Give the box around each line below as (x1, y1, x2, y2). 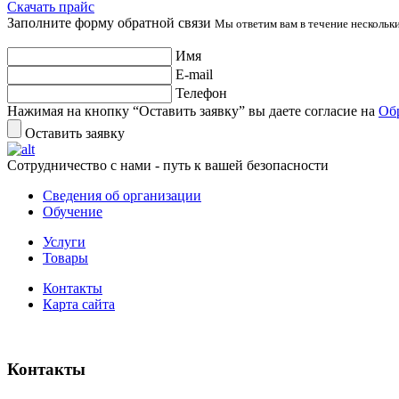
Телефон (175, 85, 227, 101)
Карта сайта (43, 296, 115, 312)
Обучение (43, 203, 102, 219)
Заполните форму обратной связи (7, 14, 215, 30)
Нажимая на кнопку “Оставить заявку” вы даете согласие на (7, 102, 379, 118)
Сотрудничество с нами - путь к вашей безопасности (7, 157, 329, 173)
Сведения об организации (43, 187, 201, 203)
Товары (43, 249, 88, 265)
